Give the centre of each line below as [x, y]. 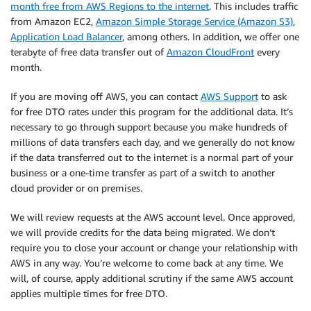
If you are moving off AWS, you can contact [106, 96]
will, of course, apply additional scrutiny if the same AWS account [152, 278]
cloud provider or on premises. [76, 188]
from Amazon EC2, [53, 21]
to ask [272, 96]
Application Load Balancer [66, 36]
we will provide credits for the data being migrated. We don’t [143, 232]
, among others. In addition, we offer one [211, 36]
